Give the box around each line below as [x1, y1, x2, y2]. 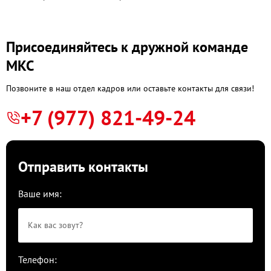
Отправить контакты [18, 157, 148, 176]
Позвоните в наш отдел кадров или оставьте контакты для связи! [6, 83, 254, 94]
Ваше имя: [18, 188, 62, 200]
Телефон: [18, 253, 57, 266]
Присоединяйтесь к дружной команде [6, 38, 248, 56]
